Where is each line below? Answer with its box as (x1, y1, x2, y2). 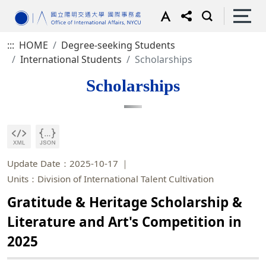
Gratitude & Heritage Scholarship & (7, 193, 242, 211)
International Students (20, 53, 122, 66)
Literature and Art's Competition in (7, 213, 242, 231)
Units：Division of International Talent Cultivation (7, 173, 214, 185)
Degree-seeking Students (61, 39, 175, 52)
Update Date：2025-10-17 (7, 157, 118, 169)
